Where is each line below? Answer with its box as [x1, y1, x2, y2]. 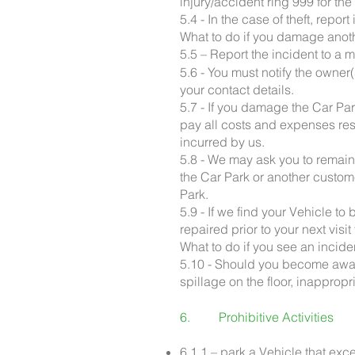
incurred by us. [180, 134, 265, 150]
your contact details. [180, 82, 294, 97]
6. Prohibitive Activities [180, 309, 340, 325]
